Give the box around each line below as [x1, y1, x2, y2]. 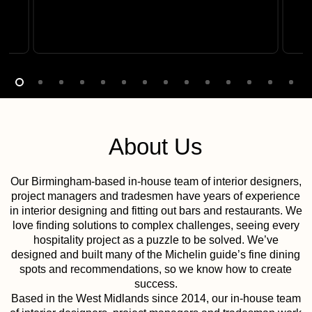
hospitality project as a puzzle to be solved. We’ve [33, 234, 279, 247]
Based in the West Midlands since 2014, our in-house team [10, 292, 301, 305]
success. [134, 278, 178, 290]
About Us [109, 134, 203, 160]
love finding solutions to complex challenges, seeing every [12, 219, 299, 232]
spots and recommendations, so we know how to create [19, 263, 292, 276]
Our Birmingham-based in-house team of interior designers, [10, 175, 302, 188]
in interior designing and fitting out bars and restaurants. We [9, 205, 302, 217]
